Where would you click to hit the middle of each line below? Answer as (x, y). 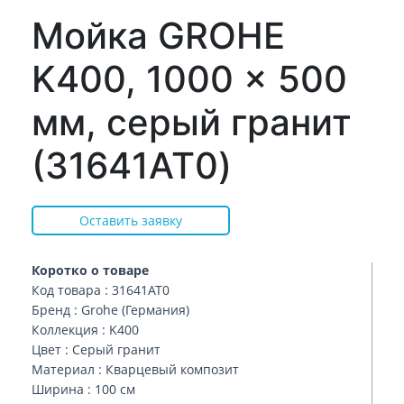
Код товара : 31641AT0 (101, 290)
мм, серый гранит (192, 122)
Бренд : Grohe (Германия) (110, 310)
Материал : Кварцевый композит (135, 369)
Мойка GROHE (158, 36)
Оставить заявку (131, 220)
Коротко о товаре (90, 270)
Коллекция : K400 (85, 330)
